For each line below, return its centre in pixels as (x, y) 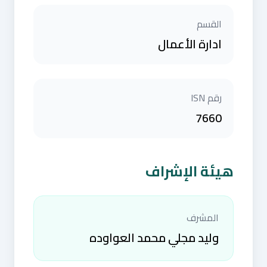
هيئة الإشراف (190, 171)
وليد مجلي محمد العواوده (154, 237)
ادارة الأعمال (190, 44)
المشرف (203, 218)
